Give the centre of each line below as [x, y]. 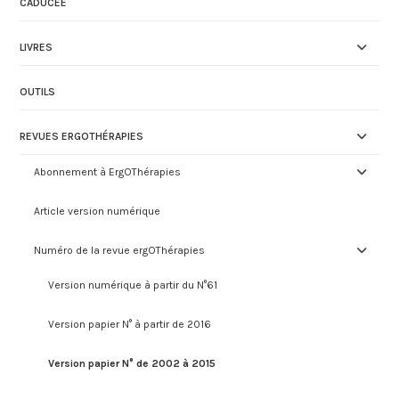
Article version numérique [98, 212]
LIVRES [37, 48]
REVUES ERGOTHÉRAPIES [82, 137]
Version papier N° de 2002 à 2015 [132, 364]
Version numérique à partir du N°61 [133, 285]
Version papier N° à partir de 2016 [130, 325]
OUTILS [38, 92]
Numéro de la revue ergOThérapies [120, 251]
